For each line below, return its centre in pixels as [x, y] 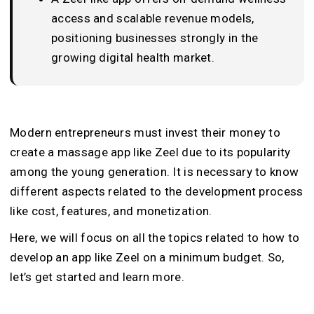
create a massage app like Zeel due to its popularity [150, 152]
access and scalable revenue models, [153, 19]
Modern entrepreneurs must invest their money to [145, 133]
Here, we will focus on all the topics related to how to [155, 238]
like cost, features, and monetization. [111, 211]
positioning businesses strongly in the [155, 38]
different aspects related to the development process [157, 192]
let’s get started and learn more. [97, 277]
